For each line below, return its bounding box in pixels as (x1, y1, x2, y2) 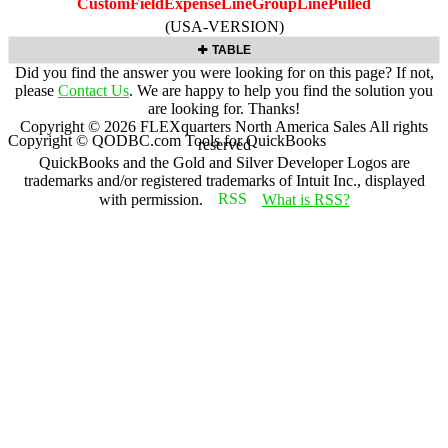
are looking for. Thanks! (148, 99, 300, 117)
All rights (366, 117, 428, 135)
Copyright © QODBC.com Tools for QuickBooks (8, 131, 326, 149)
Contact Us (58, 81, 129, 99)
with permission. (98, 190, 207, 208)
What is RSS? (261, 190, 350, 208)
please (15, 81, 58, 99)
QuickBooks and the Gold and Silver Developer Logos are (38, 153, 410, 171)
